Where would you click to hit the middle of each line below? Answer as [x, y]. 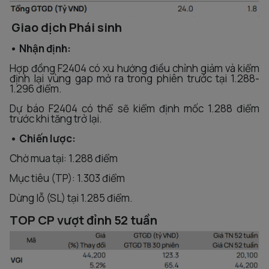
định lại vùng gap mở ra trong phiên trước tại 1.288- [134, 78]
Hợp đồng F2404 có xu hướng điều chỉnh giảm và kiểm [134, 68]
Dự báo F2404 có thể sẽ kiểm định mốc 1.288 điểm [134, 108]
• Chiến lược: [44, 138]
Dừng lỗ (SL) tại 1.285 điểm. [71, 198]
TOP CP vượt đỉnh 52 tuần [83, 220]
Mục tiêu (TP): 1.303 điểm [67, 178]
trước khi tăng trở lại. [56, 119]
